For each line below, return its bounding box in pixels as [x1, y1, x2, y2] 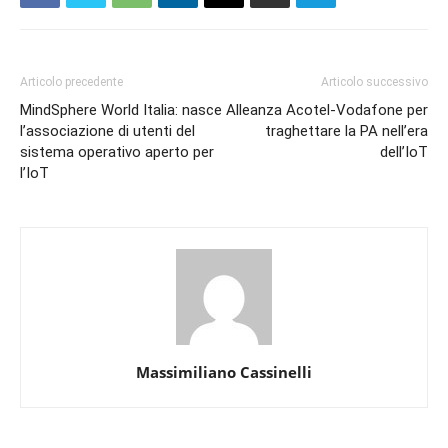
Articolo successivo [321, 75, 428, 90]
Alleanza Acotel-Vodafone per [226, 101, 428, 120]
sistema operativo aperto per [20, 143, 214, 162]
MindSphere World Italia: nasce [20, 101, 222, 120]
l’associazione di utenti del [20, 122, 195, 141]
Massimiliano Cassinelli [136, 362, 312, 383]
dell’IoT [380, 143, 428, 162]
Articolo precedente [20, 75, 123, 90]
